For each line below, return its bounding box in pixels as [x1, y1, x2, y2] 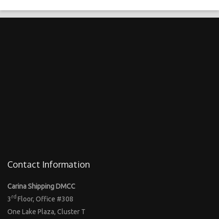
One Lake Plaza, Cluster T [7, 207, 86, 216]
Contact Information [7, 158, 90, 170]
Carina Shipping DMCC [7, 182, 75, 190]
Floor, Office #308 [18, 195, 73, 203]
